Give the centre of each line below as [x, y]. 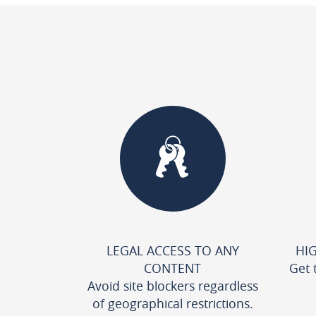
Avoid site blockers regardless [172, 286]
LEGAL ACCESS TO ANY [172, 250]
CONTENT [172, 268]
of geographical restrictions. [172, 303]
